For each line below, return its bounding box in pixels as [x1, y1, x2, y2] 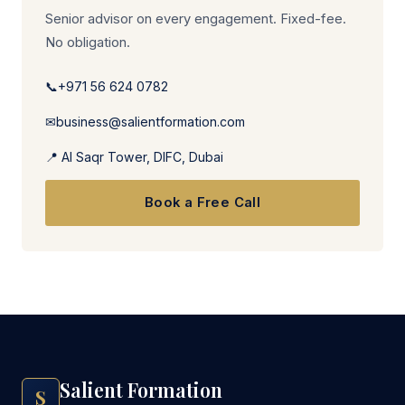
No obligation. [45, 34, 130, 51]
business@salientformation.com [56, 114, 245, 129]
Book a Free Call [144, 194, 261, 211]
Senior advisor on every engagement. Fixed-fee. [45, 11, 346, 27]
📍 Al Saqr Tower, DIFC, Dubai [45, 149, 223, 165]
